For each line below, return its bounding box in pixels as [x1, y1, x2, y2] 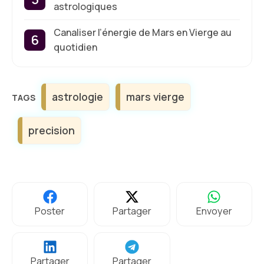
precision [28, 123, 75, 137]
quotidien [54, 41, 97, 54]
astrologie [52, 90, 103, 104]
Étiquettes [35, 83, 76, 94]
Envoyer [196, 204, 232, 218]
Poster [35, 204, 65, 218]
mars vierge [126, 90, 184, 104]
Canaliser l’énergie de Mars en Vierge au [54, 26, 232, 39]
